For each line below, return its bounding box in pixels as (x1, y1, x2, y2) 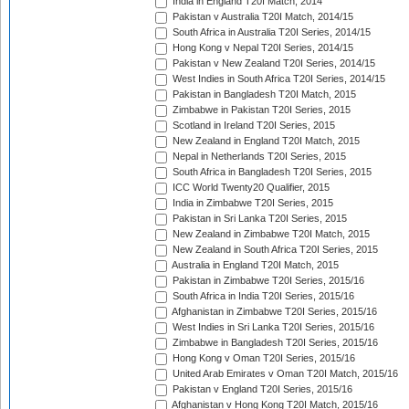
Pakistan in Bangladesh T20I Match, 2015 (170, 89, 356, 100)
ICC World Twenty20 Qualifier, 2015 (170, 182, 330, 194)
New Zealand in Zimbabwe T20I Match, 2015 (170, 228, 370, 240)
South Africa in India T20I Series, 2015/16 (170, 290, 354, 302)
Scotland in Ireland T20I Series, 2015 (170, 120, 335, 131)
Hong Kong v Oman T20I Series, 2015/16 (170, 352, 355, 364)
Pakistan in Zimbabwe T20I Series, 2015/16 (170, 275, 364, 287)
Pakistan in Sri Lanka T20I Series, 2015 (170, 213, 347, 225)
